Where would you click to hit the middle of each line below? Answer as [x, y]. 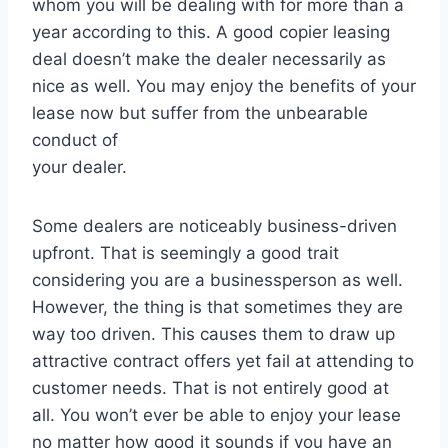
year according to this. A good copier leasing [211, 32]
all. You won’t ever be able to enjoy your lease [216, 415]
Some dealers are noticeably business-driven [214, 226]
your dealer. [79, 167]
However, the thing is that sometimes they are [217, 307]
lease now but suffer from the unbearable [200, 113]
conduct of [75, 140]
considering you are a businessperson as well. [217, 280]
